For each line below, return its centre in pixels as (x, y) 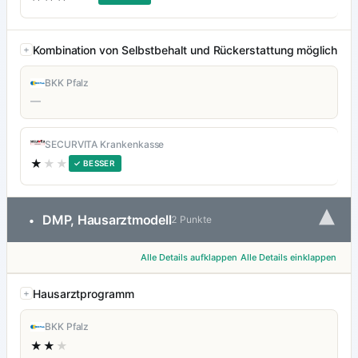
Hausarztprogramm (84, 294)
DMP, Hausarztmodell (107, 220)
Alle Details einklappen (288, 258)
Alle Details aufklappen (189, 258)
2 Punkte (191, 220)
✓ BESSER (95, 163)
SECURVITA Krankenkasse (105, 145)
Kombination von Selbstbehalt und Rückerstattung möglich (185, 50)
